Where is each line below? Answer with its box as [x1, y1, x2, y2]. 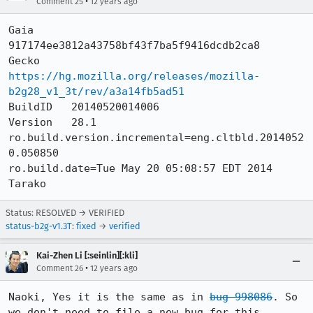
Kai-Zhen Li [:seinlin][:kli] [36, 250, 138, 261]
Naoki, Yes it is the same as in [8, 291, 210, 303]
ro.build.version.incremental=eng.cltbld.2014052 [8, 131, 304, 144]
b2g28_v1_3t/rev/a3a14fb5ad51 [8, 85, 184, 98]
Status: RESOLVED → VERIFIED [6, 208, 124, 218]
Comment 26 [36, 263, 83, 273]
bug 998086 [210, 291, 272, 303]
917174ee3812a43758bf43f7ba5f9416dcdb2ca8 [8, 39, 260, 52]
